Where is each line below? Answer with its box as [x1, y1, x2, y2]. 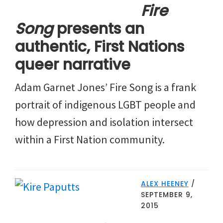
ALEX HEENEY [140, 178, 189, 189]
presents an [53, 18, 144, 39]
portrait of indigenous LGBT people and [15, 97, 196, 111]
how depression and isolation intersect [15, 114, 193, 129]
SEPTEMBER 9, [140, 189, 193, 200]
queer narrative [15, 54, 130, 75]
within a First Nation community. [15, 132, 165, 146]
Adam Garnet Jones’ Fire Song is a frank [15, 80, 196, 94]
